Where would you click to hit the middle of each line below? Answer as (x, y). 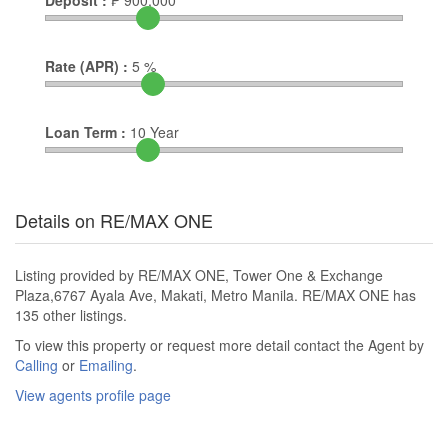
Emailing (106, 365)
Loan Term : (85, 132)
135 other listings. (71, 315)
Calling (36, 365)
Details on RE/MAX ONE (114, 220)
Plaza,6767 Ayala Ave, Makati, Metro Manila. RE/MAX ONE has (215, 295)
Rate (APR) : (86, 66)
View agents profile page (93, 395)
